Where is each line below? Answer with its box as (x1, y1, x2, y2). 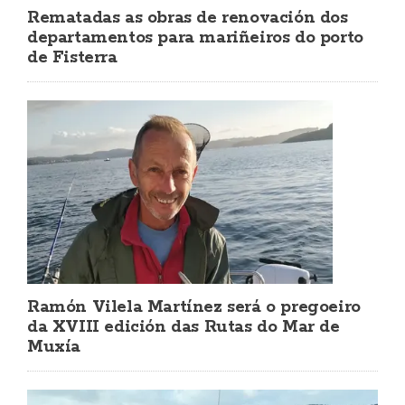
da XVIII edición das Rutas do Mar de (27, 316, 340, 339)
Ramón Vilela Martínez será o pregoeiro (27, 297, 361, 319)
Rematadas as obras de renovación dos (27, 6, 348, 29)
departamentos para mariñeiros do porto (27, 26, 363, 49)
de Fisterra (27, 46, 118, 69)
